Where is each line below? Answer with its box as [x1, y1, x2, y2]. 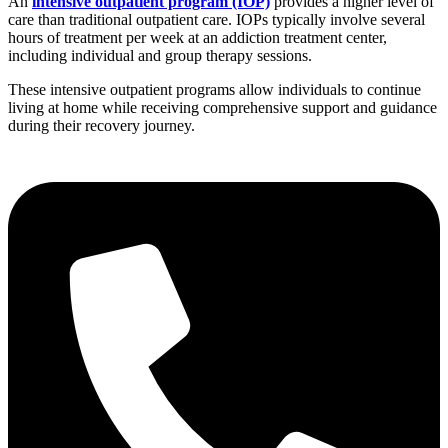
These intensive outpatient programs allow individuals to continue [8, 81, 421, 99]
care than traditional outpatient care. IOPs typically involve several [8, 11, 425, 29]
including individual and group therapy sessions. [8, 47, 312, 65]
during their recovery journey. [8, 117, 195, 135]
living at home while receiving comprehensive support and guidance [8, 99, 437, 117]
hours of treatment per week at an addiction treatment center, [8, 29, 387, 47]
